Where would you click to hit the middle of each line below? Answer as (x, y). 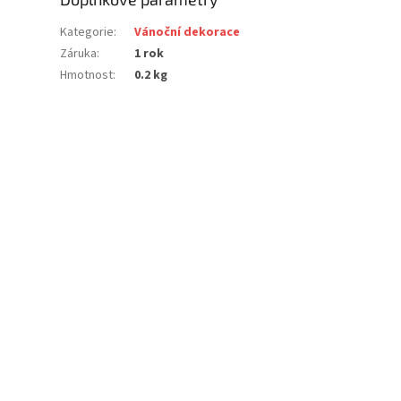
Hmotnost (87, 76)
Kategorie (87, 33)
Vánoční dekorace (188, 33)
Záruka (79, 54)
